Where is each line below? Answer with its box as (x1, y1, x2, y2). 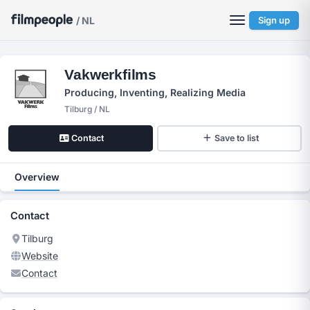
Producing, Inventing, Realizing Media (64, 86, 246, 99)
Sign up (258, 14, 290, 26)
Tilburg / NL (64, 103, 111, 114)
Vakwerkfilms (64, 66, 156, 83)
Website (21, 249, 58, 262)
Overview (15, 170, 60, 183)
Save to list (215, 133, 259, 144)
